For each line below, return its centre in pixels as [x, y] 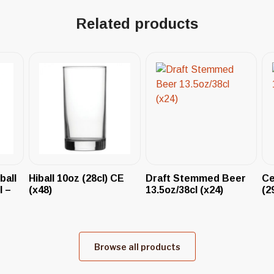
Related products [137, 24]
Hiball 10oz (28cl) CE [77, 178]
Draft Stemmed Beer [195, 178]
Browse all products [137, 246]
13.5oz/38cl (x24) [184, 190]
